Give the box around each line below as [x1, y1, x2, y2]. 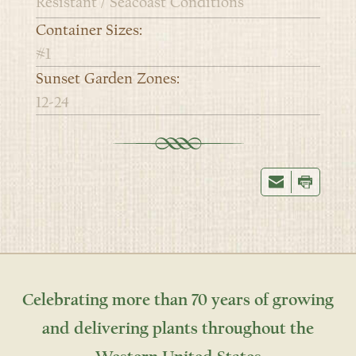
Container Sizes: [36, 21, 142, 40]
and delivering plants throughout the [42, 319, 314, 339]
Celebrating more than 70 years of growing [22, 290, 334, 311]
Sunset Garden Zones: [36, 70, 180, 88]
